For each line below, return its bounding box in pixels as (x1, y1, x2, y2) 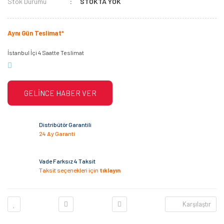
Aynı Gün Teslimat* (7, 29, 64, 37)
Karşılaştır (182, 200, 211, 208)
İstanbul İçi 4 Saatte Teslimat (7, 49, 84, 56)
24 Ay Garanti (39, 129, 75, 137)
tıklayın (99, 166, 120, 173)
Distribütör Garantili (39, 120, 91, 128)
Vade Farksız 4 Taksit (39, 157, 95, 164)
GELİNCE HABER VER (23, 88, 96, 97)
